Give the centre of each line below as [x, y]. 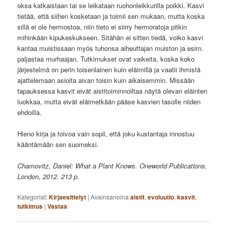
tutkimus [30, 206]
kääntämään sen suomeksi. [58, 144]
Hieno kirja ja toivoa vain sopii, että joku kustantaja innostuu [106, 133]
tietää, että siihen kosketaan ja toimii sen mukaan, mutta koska [111, 16]
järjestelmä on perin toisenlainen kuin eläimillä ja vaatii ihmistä [109, 69]
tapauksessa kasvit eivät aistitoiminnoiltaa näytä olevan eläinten [112, 91]
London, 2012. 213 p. [49, 177]
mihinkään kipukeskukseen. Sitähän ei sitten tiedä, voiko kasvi [110, 37]
